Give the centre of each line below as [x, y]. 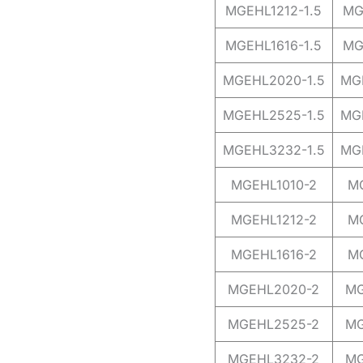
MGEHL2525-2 [273, 325]
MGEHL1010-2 [273, 185]
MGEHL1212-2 [273, 220]
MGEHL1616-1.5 [273, 46]
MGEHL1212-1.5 [273, 11]
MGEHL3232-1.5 [273, 150]
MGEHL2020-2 [273, 290]
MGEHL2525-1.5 [273, 115]
